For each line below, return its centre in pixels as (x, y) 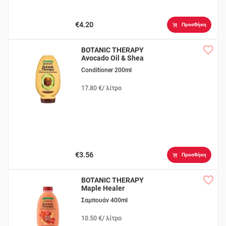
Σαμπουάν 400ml (105, 201)
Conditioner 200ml (107, 70)
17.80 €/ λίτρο (102, 89)
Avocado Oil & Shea (113, 58)
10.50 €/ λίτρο (102, 219)
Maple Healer (103, 188)
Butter (92, 66)
